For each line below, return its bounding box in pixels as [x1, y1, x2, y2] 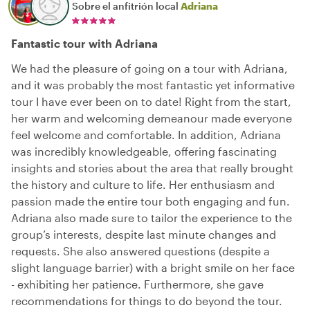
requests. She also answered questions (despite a [11, 244, 270, 257]
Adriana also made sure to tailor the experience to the [11, 210, 292, 224]
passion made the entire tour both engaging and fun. [11, 194, 290, 208]
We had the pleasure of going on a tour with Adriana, [11, 61, 288, 75]
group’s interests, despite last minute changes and [11, 227, 276, 241]
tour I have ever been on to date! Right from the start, [11, 94, 291, 108]
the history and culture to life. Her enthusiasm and [11, 177, 275, 191]
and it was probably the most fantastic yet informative [11, 77, 295, 91]
